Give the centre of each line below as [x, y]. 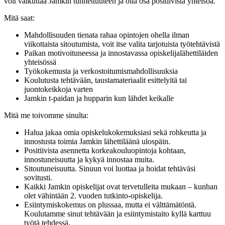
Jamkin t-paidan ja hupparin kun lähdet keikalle [99, 98]
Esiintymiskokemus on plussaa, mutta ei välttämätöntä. [110, 204]
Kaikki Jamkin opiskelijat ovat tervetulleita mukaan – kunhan [121, 186]
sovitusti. [38, 177]
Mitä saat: [20, 18]
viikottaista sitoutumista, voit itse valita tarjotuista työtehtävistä [122, 44]
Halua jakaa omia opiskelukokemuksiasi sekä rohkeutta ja [115, 132]
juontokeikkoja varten [59, 89]
